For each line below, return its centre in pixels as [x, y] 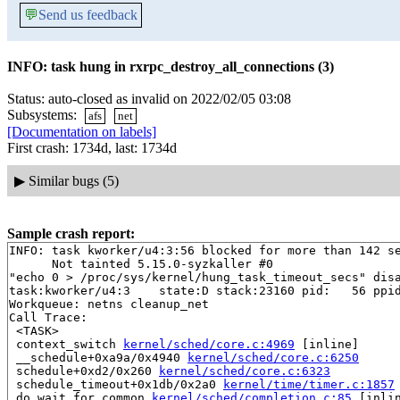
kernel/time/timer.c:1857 [309, 384]
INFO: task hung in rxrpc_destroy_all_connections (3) [171, 67]
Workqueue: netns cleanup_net [109, 304]
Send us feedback [88, 15]
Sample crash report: [71, 233]
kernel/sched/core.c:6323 [245, 371]
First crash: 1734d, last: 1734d [92, 148]
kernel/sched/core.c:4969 [209, 344]
